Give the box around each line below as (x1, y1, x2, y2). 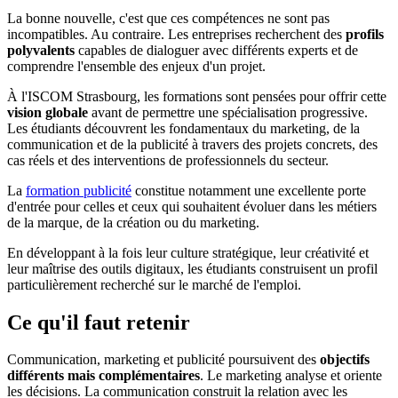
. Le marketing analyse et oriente (200, 368, 382, 384)
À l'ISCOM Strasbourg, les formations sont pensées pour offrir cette (7, 88, 386, 104)
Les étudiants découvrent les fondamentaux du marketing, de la (7, 120, 360, 136)
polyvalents (7, 42, 75, 58)
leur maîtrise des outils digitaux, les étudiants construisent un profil (7, 260, 378, 276)
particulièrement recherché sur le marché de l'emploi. (7, 276, 301, 292)
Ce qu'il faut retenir (7, 310, 190, 334)
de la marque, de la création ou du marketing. (7, 214, 259, 230)
